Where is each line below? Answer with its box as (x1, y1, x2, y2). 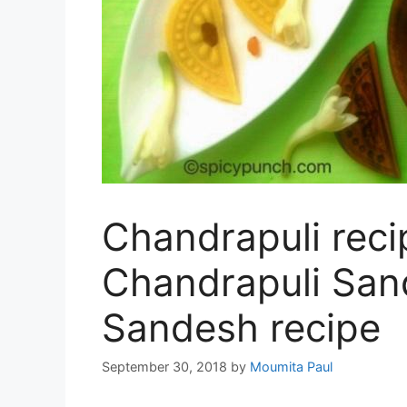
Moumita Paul (250, 359, 333, 375)
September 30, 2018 (102, 359, 227, 375)
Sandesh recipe (102, 304, 381, 351)
